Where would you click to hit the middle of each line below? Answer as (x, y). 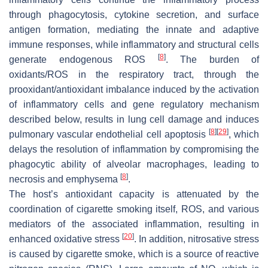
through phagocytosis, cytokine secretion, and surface (134, 14)
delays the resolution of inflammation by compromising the (134, 149)
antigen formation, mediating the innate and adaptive (134, 29)
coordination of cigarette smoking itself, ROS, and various (134, 209)
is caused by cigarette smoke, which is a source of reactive (134, 254)
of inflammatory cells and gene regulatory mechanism (134, 104)
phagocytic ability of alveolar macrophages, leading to (134, 164)
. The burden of (212, 59)
